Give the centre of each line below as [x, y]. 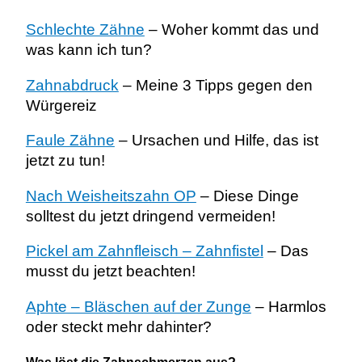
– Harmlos [288, 307]
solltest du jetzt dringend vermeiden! [150, 216]
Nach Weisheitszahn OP [111, 196]
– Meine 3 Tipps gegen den [215, 85]
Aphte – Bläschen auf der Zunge [138, 307]
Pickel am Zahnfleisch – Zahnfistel [144, 251]
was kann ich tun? [88, 50]
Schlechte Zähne [85, 30]
